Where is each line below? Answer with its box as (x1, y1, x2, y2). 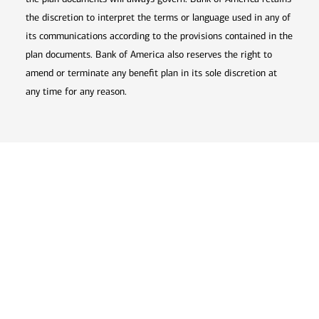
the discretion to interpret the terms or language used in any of (26, 11, 291, 24)
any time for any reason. (26, 85, 127, 98)
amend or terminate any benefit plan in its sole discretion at (26, 67, 277, 80)
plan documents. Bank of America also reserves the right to (26, 48, 272, 61)
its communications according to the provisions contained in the (26, 30, 293, 43)
